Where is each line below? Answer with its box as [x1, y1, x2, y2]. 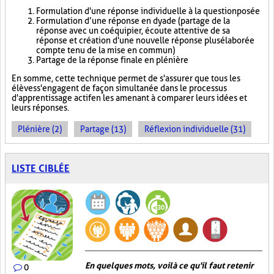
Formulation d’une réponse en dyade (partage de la [36, 16, 230, 26]
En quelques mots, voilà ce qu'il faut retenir [85, 261, 254, 270]
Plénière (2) [18, 124, 62, 134]
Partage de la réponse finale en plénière [36, 55, 188, 65]
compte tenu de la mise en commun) [36, 45, 175, 55]
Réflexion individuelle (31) [144, 124, 245, 134]
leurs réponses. [12, 103, 69, 113]
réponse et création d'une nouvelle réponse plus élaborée [36, 35, 254, 45]
